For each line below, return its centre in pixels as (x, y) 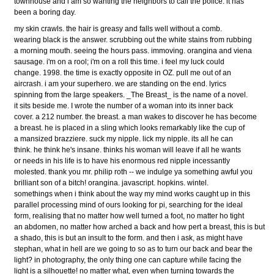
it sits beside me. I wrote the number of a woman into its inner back (124, 106)
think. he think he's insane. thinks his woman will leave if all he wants (128, 150)
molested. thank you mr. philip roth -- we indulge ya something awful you (134, 172)
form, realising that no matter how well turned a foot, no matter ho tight (129, 216)
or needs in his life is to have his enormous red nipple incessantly (122, 161)
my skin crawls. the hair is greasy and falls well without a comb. (118, 28)
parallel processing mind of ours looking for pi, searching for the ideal (129, 205)
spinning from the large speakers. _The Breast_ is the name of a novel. (131, 94)
